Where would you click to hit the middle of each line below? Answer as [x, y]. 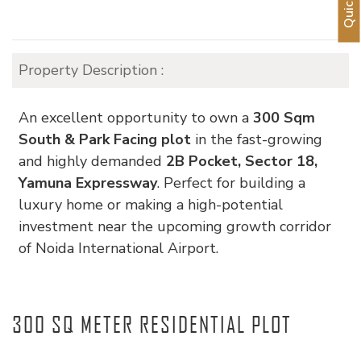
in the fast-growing [257, 139]
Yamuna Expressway [88, 183]
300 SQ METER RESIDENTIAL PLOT [152, 324]
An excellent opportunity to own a [136, 118]
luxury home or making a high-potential [151, 205]
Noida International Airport [126, 248]
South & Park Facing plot [105, 139]
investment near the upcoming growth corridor [175, 226]
